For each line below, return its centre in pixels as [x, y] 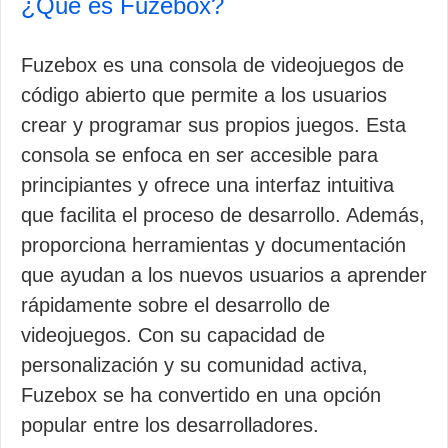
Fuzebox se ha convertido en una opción [201, 395]
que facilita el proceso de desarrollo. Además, [223, 215]
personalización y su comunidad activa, [194, 365]
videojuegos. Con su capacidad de [173, 335]
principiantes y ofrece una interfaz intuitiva [207, 185]
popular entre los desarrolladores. [170, 425]
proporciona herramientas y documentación [213, 245]
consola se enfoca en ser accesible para [199, 155]
